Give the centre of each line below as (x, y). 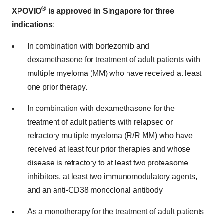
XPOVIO (27, 11)
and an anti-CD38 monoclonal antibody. (96, 190)
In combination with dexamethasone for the (101, 108)
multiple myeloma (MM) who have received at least (114, 73)
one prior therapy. (57, 87)
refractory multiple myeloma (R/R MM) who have (110, 135)
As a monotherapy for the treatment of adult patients (116, 211)
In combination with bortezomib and (88, 46)
